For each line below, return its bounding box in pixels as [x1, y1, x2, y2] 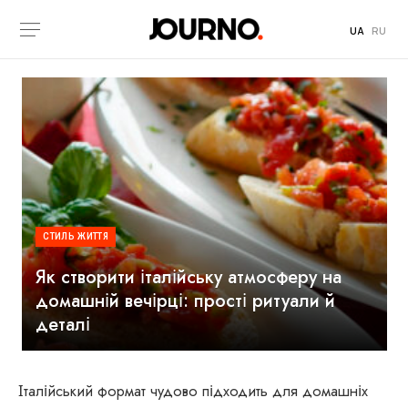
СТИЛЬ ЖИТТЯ [43, 230, 109, 242]
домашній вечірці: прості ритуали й [36, 288, 336, 314]
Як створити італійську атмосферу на [36, 264, 342, 291]
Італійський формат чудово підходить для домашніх [18, 380, 368, 402]
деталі [36, 311, 91, 338]
